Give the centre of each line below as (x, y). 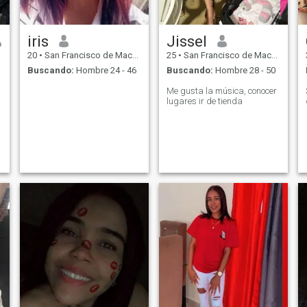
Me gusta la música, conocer (221, 91)
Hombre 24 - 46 (105, 71)
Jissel (186, 41)
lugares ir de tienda (204, 101)
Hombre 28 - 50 (244, 71)
